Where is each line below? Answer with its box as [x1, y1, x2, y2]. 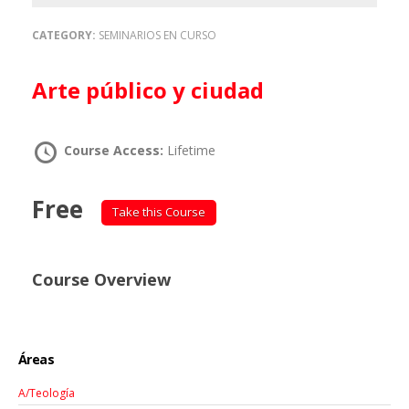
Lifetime [167, 142, 215, 159]
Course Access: [64, 142, 167, 159]
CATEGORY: [32, 27, 99, 43]
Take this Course [111, 204, 205, 220]
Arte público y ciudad [47, 75, 264, 105]
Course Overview [32, 267, 171, 290]
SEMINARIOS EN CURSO [99, 27, 216, 43]
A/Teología [18, 385, 75, 402]
